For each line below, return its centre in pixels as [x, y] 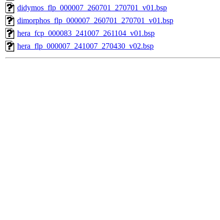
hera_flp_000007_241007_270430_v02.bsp [85, 46]
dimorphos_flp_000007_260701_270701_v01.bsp [95, 21]
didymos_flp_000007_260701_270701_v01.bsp [92, 8]
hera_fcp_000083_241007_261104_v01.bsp [86, 33]
